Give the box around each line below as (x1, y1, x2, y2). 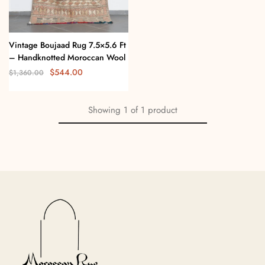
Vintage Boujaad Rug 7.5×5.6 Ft (9, 38, 126, 51)
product (147, 103, 177, 117)
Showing (88, 103, 121, 117)
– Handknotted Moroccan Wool (9, 51, 125, 63)
